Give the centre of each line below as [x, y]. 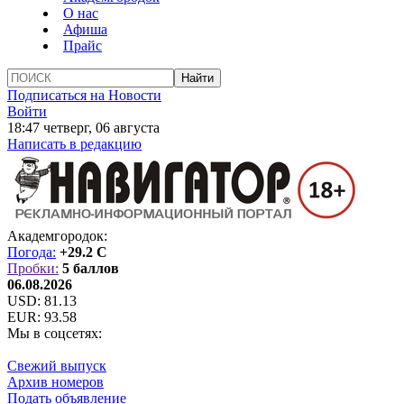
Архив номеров [55, 382]
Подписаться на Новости [84, 95]
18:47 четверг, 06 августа [83, 128]
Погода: [32, 252]
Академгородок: [57, 236]
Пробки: [33, 268]
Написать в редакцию [74, 144]
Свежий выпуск [57, 366]
